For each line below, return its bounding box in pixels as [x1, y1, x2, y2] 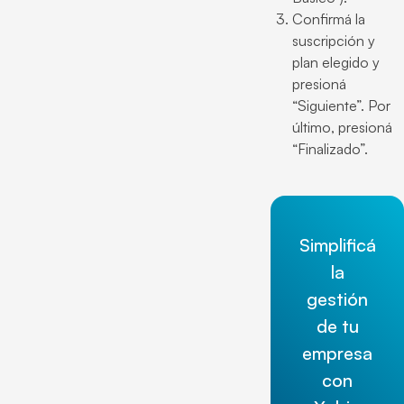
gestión [307, 288, 368, 310]
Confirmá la [292, 10, 365, 28]
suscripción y [292, 32, 375, 50]
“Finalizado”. [292, 140, 368, 158]
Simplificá [299, 234, 376, 256]
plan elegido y [292, 53, 380, 71]
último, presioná [292, 118, 392, 136]
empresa [302, 342, 372, 364]
